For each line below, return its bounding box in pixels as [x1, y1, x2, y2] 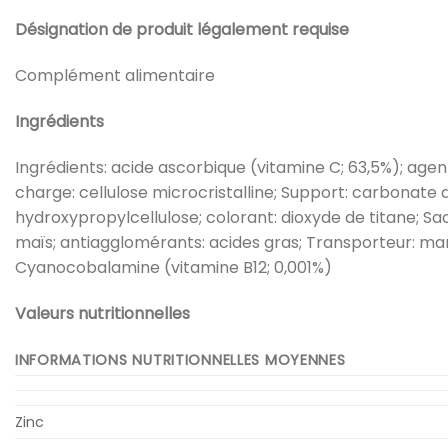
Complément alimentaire [15, 64, 215, 88]
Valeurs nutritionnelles [15, 301, 190, 325]
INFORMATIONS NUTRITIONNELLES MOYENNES [15, 350, 346, 371]
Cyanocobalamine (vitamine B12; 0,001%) [15, 255, 332, 279]
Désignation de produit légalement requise [15, 18, 349, 42]
